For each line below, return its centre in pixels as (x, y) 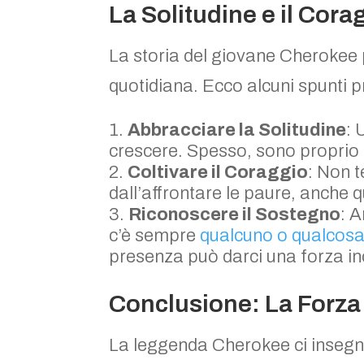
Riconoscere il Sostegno (235, 214)
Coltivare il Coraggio (218, 172)
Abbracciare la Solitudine (237, 130)
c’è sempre (155, 235)
